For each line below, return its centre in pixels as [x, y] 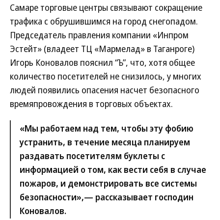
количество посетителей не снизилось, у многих [106, 76]
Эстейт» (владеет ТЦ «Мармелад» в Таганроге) [102, 49]
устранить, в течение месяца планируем [105, 142]
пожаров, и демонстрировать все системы [108, 183]
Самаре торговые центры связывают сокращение [106, 8]
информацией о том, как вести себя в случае [113, 170]
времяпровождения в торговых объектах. [91, 104]
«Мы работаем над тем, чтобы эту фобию [107, 128]
